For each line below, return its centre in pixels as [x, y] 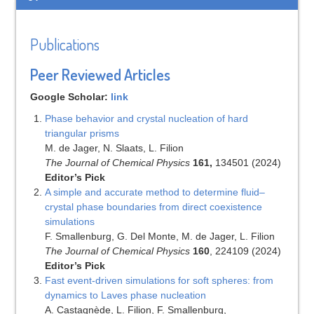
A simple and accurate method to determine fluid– [155, 192]
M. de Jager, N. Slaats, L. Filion [114, 148]
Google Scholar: [70, 96]
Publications [64, 45]
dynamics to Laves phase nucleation [125, 295]
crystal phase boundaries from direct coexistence [153, 207]
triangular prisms [82, 134]
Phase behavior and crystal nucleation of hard [146, 119]
